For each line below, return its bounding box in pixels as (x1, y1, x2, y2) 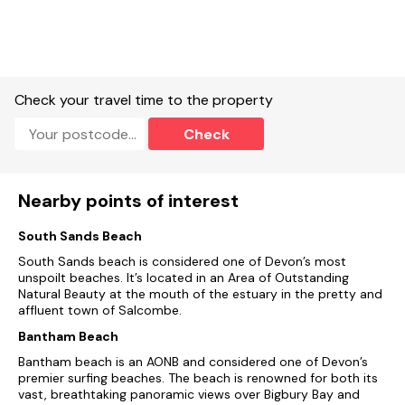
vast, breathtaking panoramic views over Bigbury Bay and (18, 386, 360, 403)
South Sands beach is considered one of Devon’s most (18, 253, 346, 270)
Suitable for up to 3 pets (18, 21, 165, 37)
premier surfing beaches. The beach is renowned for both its (18, 370, 378, 387)
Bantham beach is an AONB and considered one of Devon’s (18, 353, 368, 371)
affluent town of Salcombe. (18, 302, 182, 319)
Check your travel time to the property (14, 90, 273, 109)
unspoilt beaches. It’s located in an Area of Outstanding (18, 269, 349, 287)
